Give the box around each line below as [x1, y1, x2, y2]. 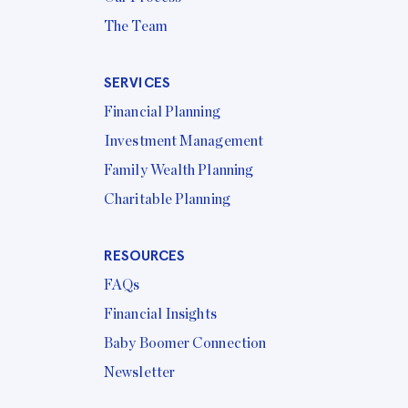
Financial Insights [104, 307, 217, 322]
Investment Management [104, 134, 264, 149]
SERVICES [104, 74, 170, 92]
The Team [104, 19, 168, 35]
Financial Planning [104, 105, 220, 120]
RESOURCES [104, 247, 185, 265]
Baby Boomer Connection [104, 336, 267, 352]
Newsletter [104, 365, 175, 381]
